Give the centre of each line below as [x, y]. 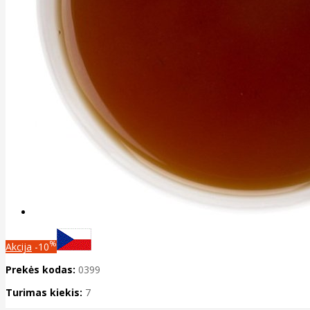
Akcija [19, 247]
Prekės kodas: [40, 270]
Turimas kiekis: [44, 293]
